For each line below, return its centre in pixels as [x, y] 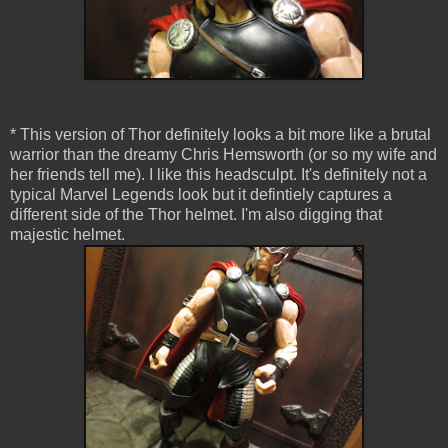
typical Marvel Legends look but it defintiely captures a [201, 195]
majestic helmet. [67, 235]
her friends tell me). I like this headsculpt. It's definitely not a [218, 175]
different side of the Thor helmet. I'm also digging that [196, 215]
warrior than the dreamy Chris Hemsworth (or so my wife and [223, 155]
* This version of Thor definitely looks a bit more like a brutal [220, 135]
